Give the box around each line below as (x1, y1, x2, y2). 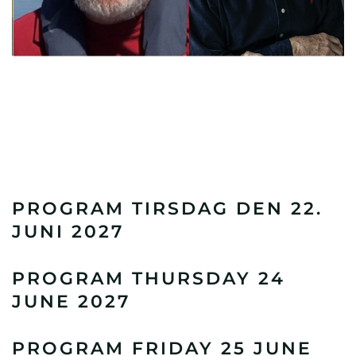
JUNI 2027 (12, 220, 124, 242)
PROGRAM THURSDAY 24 (12, 267, 285, 289)
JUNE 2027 (12, 290, 130, 312)
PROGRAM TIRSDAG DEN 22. (12, 197, 323, 219)
